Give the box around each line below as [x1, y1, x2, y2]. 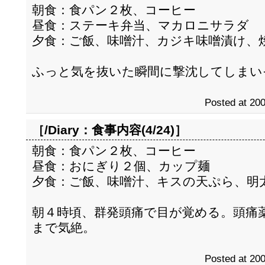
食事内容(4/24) [92, 123, 174, 137]
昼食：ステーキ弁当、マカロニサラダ [32, 18, 249, 32]
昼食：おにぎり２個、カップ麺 [32, 159, 210, 173]
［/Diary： [32, 123, 92, 137]
